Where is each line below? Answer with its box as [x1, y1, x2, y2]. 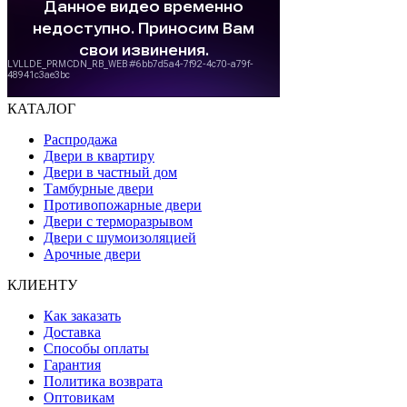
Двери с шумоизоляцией [44, 230, 196, 246]
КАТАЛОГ [7, 101, 75, 117]
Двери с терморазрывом [44, 213, 193, 230]
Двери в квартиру [44, 148, 154, 164]
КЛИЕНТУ [7, 277, 77, 293]
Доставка [44, 324, 101, 341]
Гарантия [44, 357, 101, 373]
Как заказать [44, 308, 121, 324]
